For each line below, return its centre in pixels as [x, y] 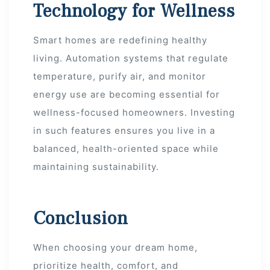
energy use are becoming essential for [127, 94]
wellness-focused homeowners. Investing [134, 112]
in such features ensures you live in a [124, 130]
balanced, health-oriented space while [126, 148]
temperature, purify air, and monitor [120, 76]
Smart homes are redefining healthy [120, 40]
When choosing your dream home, [115, 248]
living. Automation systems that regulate [131, 58]
